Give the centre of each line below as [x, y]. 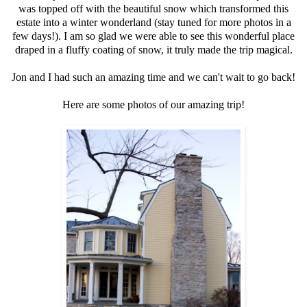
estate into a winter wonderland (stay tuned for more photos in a [153, 22]
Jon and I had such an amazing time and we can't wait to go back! [153, 77]
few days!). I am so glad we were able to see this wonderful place [153, 36]
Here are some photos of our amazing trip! [153, 104]
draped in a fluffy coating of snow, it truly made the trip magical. [153, 49]
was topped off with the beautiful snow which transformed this [153, 8]
